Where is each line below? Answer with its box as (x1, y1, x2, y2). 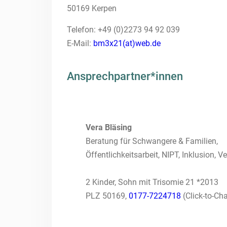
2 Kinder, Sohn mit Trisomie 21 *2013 (86, 177, 219, 187)
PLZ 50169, (86, 191, 129, 201)
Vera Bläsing (86, 122, 132, 132)
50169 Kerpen (67, 3, 117, 13)
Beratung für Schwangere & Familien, (86, 136, 218, 146)
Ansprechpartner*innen (67, 69, 183, 83)
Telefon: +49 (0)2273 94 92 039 (67, 24, 180, 34)
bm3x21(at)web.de (93, 38, 161, 48)
